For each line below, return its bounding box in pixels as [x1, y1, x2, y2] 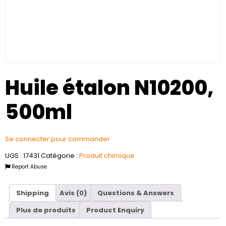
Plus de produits [16, 205, 76, 215]
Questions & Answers [97, 188, 174, 198]
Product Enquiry [86, 205, 144, 215]
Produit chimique [79, 151, 135, 161]
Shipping [16, 188, 49, 198]
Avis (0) [60, 188, 87, 198]
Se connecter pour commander [5, 134, 110, 144]
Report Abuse [10, 163, 47, 171]
